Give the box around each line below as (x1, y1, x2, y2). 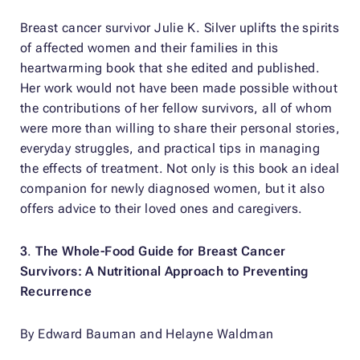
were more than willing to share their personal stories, (20, 121, 340, 137)
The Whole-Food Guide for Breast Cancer (35, 243, 286, 260)
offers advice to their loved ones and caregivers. (20, 201, 303, 217)
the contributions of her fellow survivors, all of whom (20, 100, 333, 117)
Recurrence (20, 284, 92, 300)
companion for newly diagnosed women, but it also (20, 181, 325, 197)
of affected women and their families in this (20, 40, 279, 56)
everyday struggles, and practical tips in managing (20, 141, 320, 157)
